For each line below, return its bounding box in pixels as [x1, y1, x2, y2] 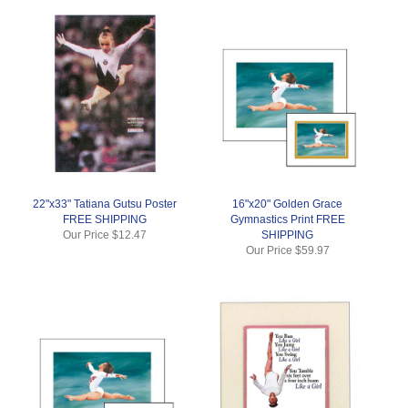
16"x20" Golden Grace [232, 197, 343, 210]
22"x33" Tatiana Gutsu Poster [33, 197, 178, 210]
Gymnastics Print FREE [229, 212, 345, 226]
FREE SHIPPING [63, 212, 148, 226]
